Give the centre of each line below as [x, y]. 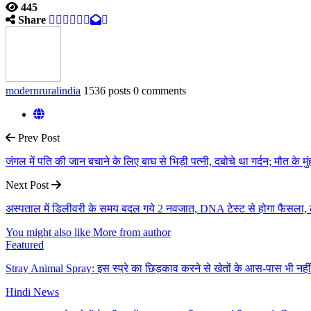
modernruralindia [43, 90]
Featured [25, 244]
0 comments [160, 90]
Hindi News [32, 292]
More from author [132, 232]
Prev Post [37, 137]
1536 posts [107, 90]
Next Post [28, 185]
